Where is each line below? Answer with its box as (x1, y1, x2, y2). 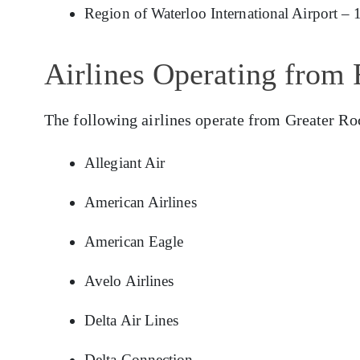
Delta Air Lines (84, 311, 179, 329)
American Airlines (84, 193, 197, 211)
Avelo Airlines (84, 272, 174, 289)
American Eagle (84, 232, 184, 250)
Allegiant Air (84, 153, 166, 171)
